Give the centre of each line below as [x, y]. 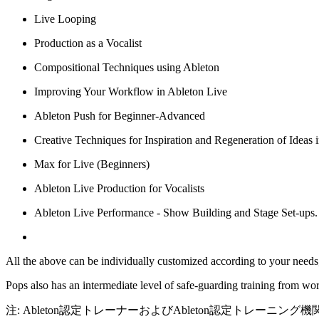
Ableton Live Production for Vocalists [119, 188]
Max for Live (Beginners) [92, 164]
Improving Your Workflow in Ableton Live [131, 91]
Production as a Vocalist [88, 43]
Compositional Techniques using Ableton [127, 67]
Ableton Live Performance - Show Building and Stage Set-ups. [176, 212]
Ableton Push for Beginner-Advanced [120, 115]
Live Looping [65, 19]
